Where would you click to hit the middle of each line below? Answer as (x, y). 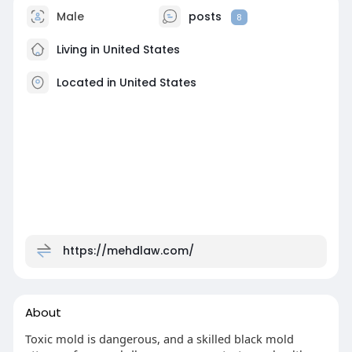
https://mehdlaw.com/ (128, 251)
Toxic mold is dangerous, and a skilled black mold (159, 339)
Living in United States (116, 50)
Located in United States (126, 83)
